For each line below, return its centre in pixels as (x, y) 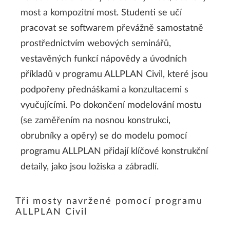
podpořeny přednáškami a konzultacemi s (104, 90)
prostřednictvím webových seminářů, (96, 44)
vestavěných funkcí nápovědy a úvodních (104, 59)
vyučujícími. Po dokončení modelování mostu (111, 106)
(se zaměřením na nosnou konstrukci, (95, 121)
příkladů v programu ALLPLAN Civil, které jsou (114, 75)
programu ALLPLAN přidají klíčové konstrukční (114, 152)
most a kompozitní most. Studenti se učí (101, 13)
